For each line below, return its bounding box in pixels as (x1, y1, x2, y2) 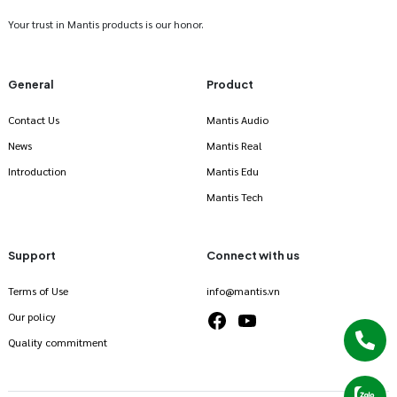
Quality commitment (8, 334, 107, 349)
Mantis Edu (206, 163, 259, 178)
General (8, 76, 54, 91)
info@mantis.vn (206, 283, 280, 298)
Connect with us (206, 247, 300, 262)
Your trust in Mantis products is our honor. (8, 16, 204, 31)
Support (8, 247, 56, 262)
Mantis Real (206, 137, 262, 152)
